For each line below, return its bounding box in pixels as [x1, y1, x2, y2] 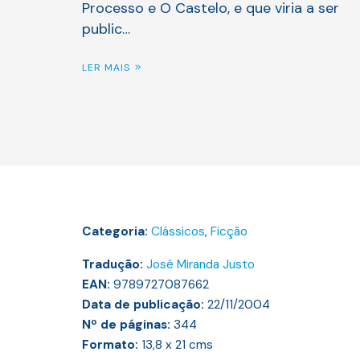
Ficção [211, 223, 247, 239]
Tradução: [82, 256, 146, 272]
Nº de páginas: [82, 316, 174, 333]
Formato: [82, 336, 141, 353]
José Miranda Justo [146, 256, 255, 272]
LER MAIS [82, 61, 130, 75]
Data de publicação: [82, 296, 207, 313]
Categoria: [82, 223, 151, 239]
